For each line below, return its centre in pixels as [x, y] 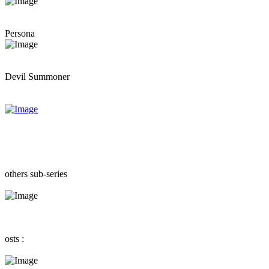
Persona [20, 33]
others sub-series [36, 174]
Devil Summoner [37, 76]
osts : [14, 238]
